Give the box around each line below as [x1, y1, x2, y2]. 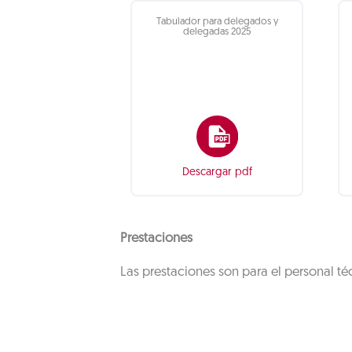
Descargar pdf [181, 167, 252, 178]
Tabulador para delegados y [156, 17, 278, 27]
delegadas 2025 [182, 27, 251, 37]
